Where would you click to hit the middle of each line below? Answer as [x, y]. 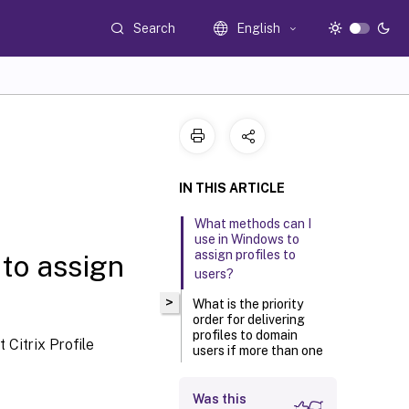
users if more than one [258, 351]
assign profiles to [246, 255]
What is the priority [248, 304]
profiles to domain [246, 335]
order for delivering [249, 320]
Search [155, 28]
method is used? [241, 370]
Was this [220, 399]
